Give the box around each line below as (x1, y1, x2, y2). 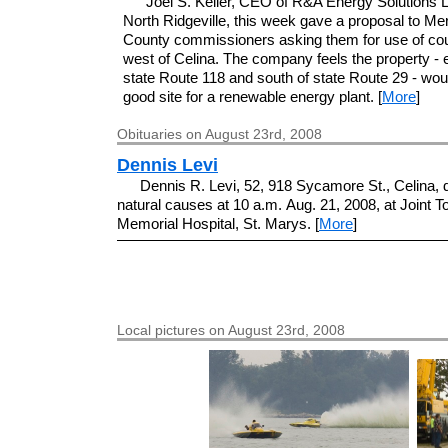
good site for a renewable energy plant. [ (123, 88, 382, 106)
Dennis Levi (117, 154, 218, 175)
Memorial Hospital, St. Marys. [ (117, 214, 319, 232)
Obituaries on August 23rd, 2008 (117, 125, 322, 142)
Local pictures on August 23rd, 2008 (117, 321, 345, 338)
